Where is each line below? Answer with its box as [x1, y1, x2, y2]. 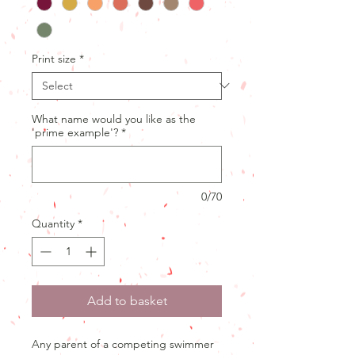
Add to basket [86, 292, 167, 308]
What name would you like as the [32, 111, 196, 126]
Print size [32, 51, 76, 66]
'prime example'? [32, 124, 118, 139]
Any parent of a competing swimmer [32, 336, 214, 351]
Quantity [32, 216, 74, 231]
